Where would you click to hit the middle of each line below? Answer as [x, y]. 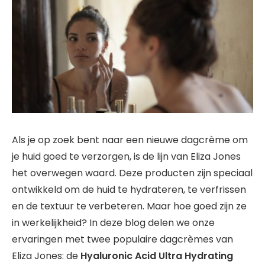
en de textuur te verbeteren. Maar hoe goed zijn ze [129, 206]
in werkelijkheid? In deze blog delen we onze [113, 222]
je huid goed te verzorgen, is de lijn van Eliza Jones [126, 156]
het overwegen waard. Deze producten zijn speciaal [132, 173]
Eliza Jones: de [46, 256]
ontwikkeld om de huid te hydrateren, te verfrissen [129, 189]
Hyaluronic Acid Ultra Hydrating [157, 256]
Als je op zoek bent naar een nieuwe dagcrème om [130, 140]
